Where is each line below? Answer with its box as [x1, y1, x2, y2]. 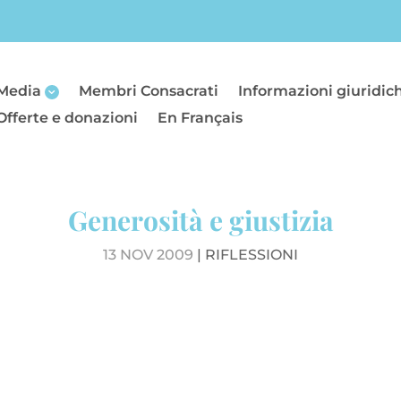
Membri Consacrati [79, 81, 219, 99]
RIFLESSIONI [205, 245, 298, 263]
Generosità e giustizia [67, 201, 334, 238]
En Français [158, 108, 243, 126]
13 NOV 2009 [103, 245, 193, 263]
